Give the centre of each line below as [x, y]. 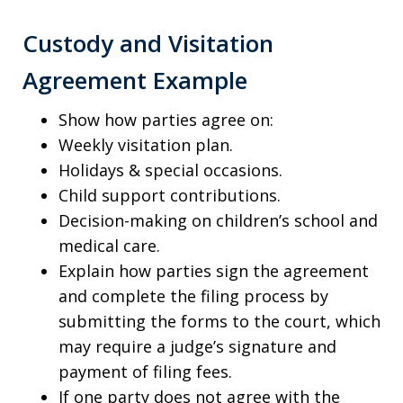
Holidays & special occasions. [170, 170]
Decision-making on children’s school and [218, 220]
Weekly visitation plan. [146, 144]
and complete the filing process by [193, 296]
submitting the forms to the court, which [219, 321]
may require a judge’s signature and [197, 346]
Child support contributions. [170, 195]
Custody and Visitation [148, 43]
